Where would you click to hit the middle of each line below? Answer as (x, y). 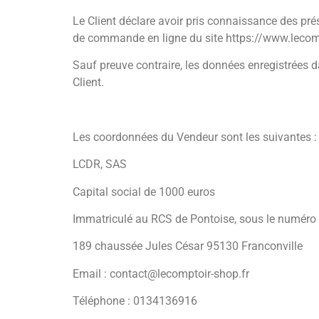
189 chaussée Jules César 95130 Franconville (188, 246)
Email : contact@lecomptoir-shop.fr (161, 273)
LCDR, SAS (100, 164)
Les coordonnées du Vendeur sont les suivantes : (195, 137)
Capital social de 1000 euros (144, 192)
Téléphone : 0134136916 (135, 301)
